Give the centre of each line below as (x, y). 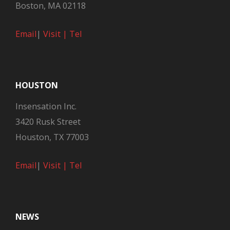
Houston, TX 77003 (52, 137)
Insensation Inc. (46, 106)
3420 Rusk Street (48, 122)
